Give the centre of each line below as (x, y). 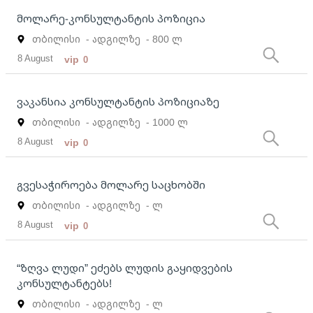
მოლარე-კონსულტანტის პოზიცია (111, 19)
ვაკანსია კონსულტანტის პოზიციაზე (118, 102)
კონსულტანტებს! (64, 283)
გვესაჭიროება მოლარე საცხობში (111, 185)
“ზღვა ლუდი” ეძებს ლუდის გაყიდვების (125, 268)
